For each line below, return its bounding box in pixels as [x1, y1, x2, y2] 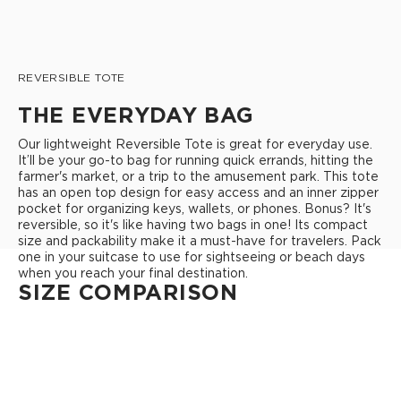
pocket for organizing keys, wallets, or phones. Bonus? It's [18, 201, 371, 215]
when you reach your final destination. [18, 266, 248, 279]
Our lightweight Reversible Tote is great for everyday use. [18, 137, 372, 150]
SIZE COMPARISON [18, 280, 238, 303]
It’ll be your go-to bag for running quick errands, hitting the [18, 153, 373, 166]
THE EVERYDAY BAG [18, 103, 254, 126]
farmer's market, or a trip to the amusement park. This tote [18, 169, 379, 183]
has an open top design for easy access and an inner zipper [18, 185, 379, 199]
